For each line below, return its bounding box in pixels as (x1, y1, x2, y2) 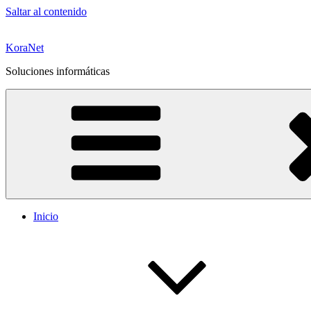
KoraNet (6, 42, 44, 53)
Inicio (33, 210, 58, 222)
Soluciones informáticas (6, 65, 110, 77)
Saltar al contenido (6, 6, 87, 17)
